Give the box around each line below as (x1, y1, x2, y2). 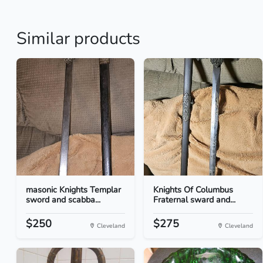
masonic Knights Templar (26, 184, 121, 195)
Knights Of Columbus (153, 184, 234, 195)
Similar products (16, 27, 140, 50)
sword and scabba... (26, 194, 100, 205)
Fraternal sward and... (153, 194, 236, 205)
